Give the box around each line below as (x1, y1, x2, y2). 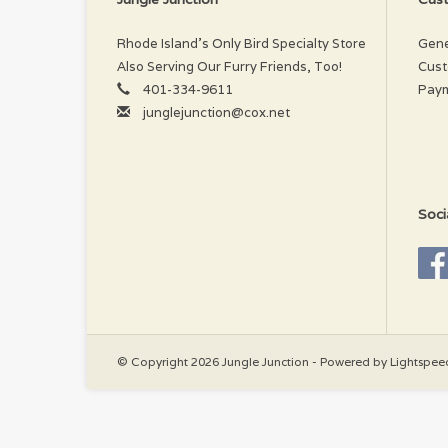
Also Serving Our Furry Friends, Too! (117, 57, 342, 75)
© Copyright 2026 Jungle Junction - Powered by (117, 353, 390, 369)
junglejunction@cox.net (143, 103, 290, 121)
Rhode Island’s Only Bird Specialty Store (117, 34, 366, 52)
